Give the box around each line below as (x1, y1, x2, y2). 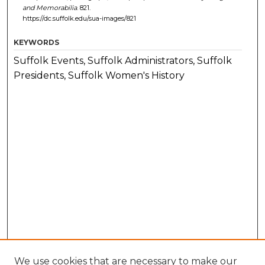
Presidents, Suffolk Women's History (14, 69, 185, 81)
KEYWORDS (14, 37, 60, 47)
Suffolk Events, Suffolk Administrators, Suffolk (14, 54, 232, 66)
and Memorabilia (22, 3, 77, 12)
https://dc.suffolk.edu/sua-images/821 (22, 14, 136, 22)
